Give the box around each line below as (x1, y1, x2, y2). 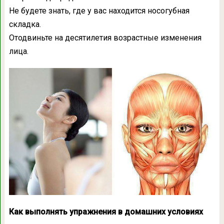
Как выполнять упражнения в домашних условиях (8, 207, 203, 217)
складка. (8, 19, 41, 29)
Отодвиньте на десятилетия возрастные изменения (8, 32, 201, 42)
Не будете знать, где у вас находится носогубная (8, 5, 189, 15)
